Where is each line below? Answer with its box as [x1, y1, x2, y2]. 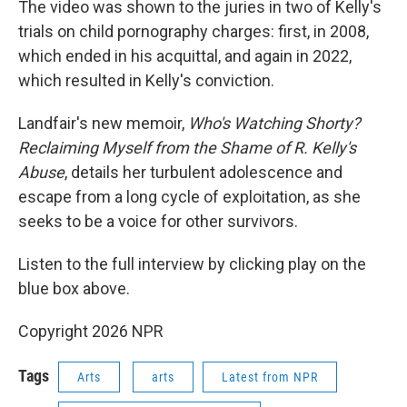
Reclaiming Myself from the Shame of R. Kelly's [18, 138, 356, 157]
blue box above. [18, 279, 130, 298]
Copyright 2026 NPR [18, 322, 164, 341]
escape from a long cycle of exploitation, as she [18, 187, 361, 206]
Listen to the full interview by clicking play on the [18, 254, 366, 273]
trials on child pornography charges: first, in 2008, [18, 22, 369, 41]
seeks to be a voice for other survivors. [18, 212, 298, 231]
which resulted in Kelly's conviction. [18, 71, 274, 90]
